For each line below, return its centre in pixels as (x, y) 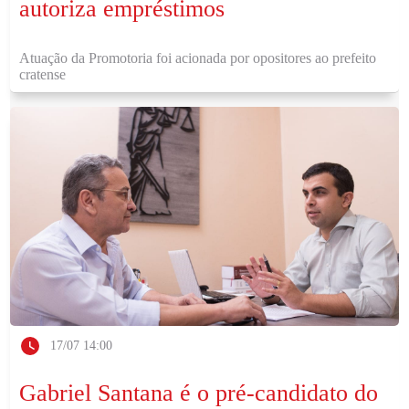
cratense (43, 74)
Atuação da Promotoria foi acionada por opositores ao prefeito (198, 58)
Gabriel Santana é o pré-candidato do (199, 393)
